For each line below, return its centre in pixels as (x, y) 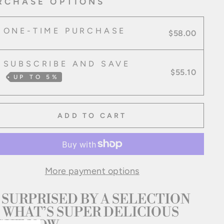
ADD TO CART (92, 115)
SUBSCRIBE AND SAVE (67, 64)
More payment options (92, 171)
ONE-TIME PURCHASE (65, 31)
